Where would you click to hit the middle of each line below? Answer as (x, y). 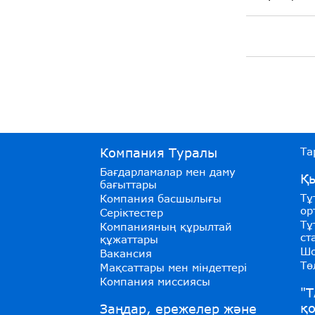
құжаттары (129, 239)
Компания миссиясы (155, 281)
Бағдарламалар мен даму (168, 172)
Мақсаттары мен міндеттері (173, 267)
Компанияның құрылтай (166, 226)
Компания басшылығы (161, 198)
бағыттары (128, 184)
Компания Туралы (159, 153)
